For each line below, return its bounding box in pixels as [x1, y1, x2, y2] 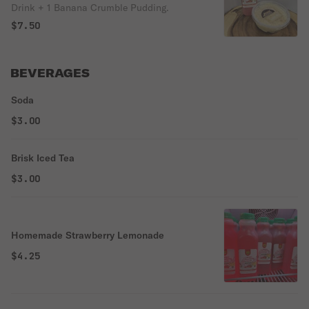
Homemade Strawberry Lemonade [11, 229, 164, 241]
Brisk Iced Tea [11, 152, 74, 164]
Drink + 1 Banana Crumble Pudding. [11, 1, 169, 14]
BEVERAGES [10, 66, 90, 80]
